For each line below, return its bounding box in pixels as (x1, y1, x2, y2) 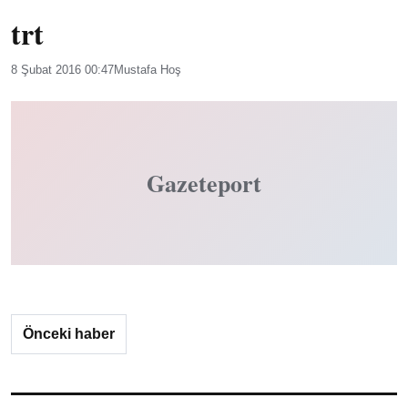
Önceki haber (23, 326, 115, 342)
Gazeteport (147, 166, 261, 200)
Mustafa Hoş (114, 63, 181, 76)
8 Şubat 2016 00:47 (11, 63, 114, 76)
